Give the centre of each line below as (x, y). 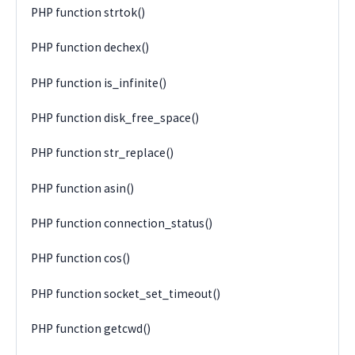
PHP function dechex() (90, 48)
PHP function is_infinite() (99, 82)
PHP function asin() (83, 188)
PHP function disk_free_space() (115, 117)
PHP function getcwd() (91, 329)
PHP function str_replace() (103, 153)
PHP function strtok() (88, 12)
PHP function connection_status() (122, 223)
